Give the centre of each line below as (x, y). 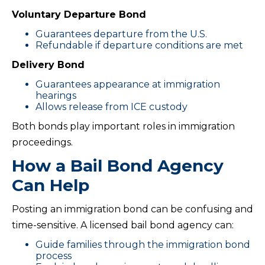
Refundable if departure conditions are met (139, 45)
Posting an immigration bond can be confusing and (132, 209)
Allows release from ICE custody (112, 106)
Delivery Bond (48, 64)
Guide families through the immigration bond (143, 244)
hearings (56, 95)
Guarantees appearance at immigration (128, 84)
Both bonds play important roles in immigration (123, 126)
